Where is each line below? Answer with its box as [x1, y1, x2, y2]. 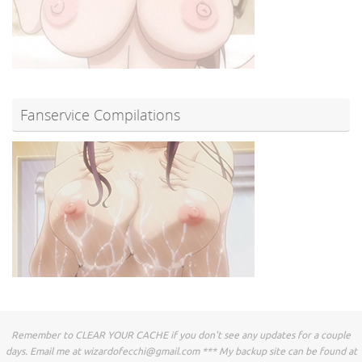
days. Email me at [5, 344, 83, 358]
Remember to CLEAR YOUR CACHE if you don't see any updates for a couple [11, 328, 351, 342]
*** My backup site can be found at [199, 344, 357, 358]
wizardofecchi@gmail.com [82, 344, 200, 358]
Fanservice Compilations [20, 104, 180, 124]
